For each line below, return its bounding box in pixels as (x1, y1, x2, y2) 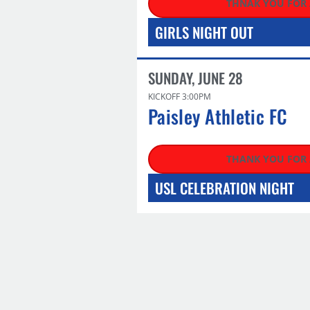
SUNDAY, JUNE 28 (148, 67, 243, 89)
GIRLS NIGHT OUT (155, 21, 253, 43)
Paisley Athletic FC (148, 102, 288, 130)
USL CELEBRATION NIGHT (155, 176, 294, 199)
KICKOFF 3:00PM (148, 91, 211, 102)
